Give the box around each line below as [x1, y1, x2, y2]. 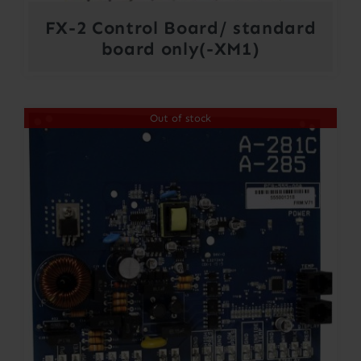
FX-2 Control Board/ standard [44, 17, 317, 39]
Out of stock [150, 112, 211, 125]
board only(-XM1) [101, 38, 260, 60]
